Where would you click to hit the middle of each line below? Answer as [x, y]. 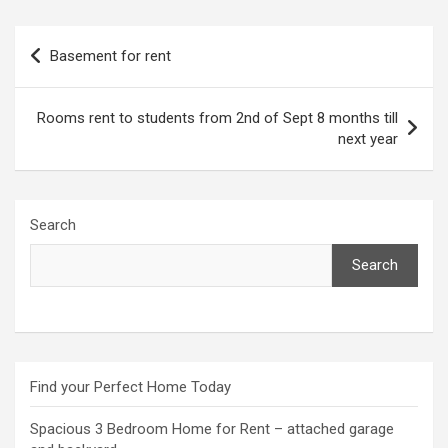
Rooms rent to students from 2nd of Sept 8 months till [217, 118]
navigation [72, 73]
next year [368, 139]
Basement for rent [110, 56]
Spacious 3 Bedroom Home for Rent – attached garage [212, 429]
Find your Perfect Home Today [130, 387]
